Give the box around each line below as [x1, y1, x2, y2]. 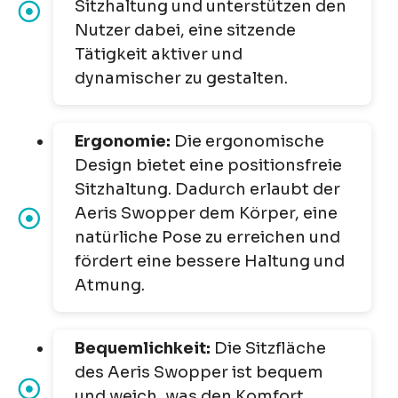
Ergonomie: [75, 131, 174, 152]
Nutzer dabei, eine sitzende [75, 20, 296, 41]
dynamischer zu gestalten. [75, 68, 288, 89]
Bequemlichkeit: [75, 338, 214, 359]
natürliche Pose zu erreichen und [75, 227, 340, 248]
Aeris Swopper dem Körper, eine [75, 203, 338, 224]
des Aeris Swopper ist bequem [75, 362, 323, 383]
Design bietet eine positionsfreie [75, 155, 342, 176]
